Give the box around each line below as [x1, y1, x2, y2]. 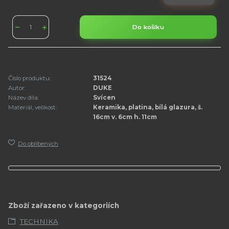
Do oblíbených [18, 140, 59, 147]
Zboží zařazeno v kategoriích [8, 201, 119, 210]
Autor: [8, 84, 26, 92]
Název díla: [8, 94, 39, 102]
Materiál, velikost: [8, 104, 57, 111]
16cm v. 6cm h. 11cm [93, 113, 157, 121]
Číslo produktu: [8, 75, 51, 82]
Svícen [93, 94, 116, 102]
